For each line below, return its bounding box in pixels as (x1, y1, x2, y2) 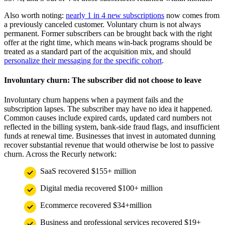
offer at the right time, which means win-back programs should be (4, 38, 212, 47)
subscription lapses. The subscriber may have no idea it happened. (4, 104, 212, 114)
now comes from (164, 11, 219, 20)
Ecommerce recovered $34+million (40, 201, 152, 210)
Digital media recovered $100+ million (40, 184, 163, 193)
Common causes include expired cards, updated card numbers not (4, 114, 211, 123)
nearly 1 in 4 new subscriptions (66, 11, 164, 20)
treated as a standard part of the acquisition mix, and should (4, 47, 191, 56)
